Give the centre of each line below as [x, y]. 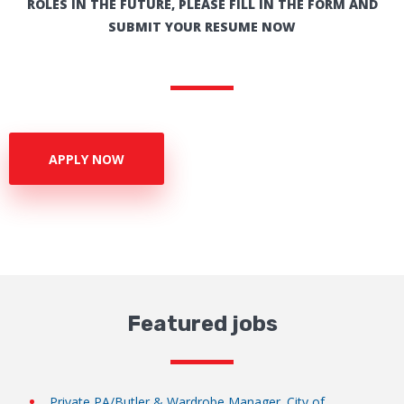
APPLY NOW [87, 159]
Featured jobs [202, 324]
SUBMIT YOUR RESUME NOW [202, 27]
